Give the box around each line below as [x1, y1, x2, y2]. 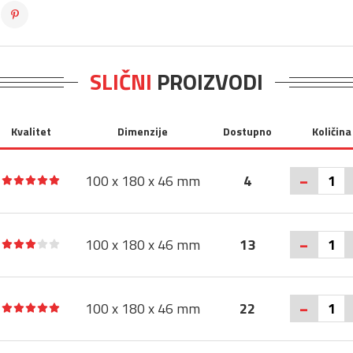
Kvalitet [10, 123, 51, 139]
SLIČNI [90, 65, 152, 98]
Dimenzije [117, 123, 168, 139]
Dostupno [222, 123, 272, 139]
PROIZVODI [152, 65, 263, 98]
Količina [311, 123, 351, 139]
